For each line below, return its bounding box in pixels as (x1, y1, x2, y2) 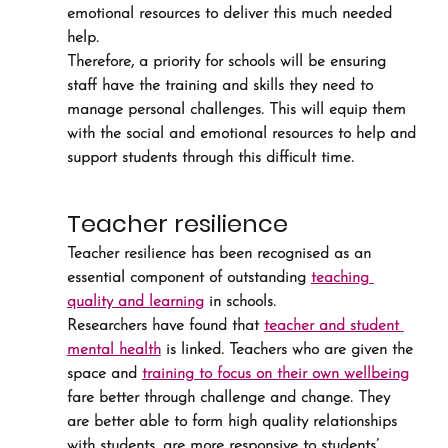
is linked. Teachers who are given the (160, 342, 418, 358)
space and (66, 366, 142, 382)
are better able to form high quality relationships (66, 414, 402, 430)
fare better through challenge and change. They (66, 390, 395, 406)
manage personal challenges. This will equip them (66, 102, 411, 118)
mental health (66, 342, 161, 358)
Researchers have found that (66, 318, 264, 334)
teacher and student (263, 318, 404, 334)
